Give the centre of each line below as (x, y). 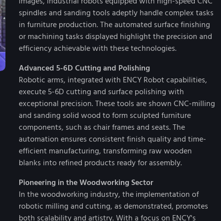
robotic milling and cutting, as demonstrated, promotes (113, 206)
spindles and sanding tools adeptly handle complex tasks (116, 13)
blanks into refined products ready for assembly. (100, 163)
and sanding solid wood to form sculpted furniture (105, 115)
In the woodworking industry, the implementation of (109, 194)
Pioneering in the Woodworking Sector (86, 183)
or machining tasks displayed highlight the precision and (115, 37)
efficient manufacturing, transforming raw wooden (105, 151)
